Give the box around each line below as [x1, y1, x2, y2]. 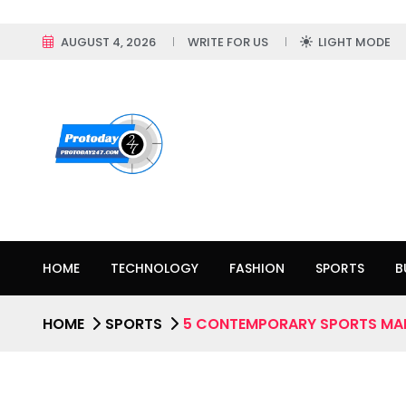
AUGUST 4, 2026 [61, 34, 156, 51]
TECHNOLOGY [111, 259, 198, 277]
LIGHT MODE [318, 34, 391, 51]
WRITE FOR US [188, 34, 268, 51]
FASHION [229, 259, 285, 277]
